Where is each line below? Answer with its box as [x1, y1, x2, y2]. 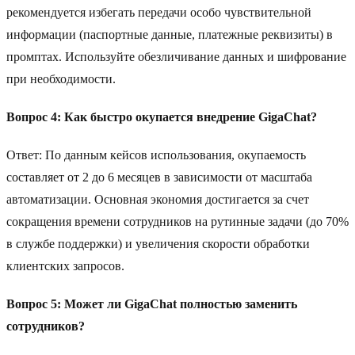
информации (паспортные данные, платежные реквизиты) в [6, 28, 333, 42]
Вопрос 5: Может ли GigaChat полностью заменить [6, 297, 297, 311]
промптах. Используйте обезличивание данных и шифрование [6, 50, 346, 64]
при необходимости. [6, 72, 116, 86]
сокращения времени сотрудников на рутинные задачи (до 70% [6, 215, 349, 229]
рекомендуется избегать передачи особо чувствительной [6, 6, 311, 20]
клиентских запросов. [6, 259, 124, 273]
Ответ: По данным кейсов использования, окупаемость [6, 148, 306, 162]
